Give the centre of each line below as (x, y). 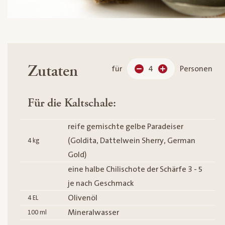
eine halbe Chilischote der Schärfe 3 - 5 (135, 170)
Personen (196, 69)
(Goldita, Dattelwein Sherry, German (132, 141)
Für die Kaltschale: (72, 103)
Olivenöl (83, 198)
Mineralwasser (93, 213)
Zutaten (53, 72)
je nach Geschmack (101, 184)
